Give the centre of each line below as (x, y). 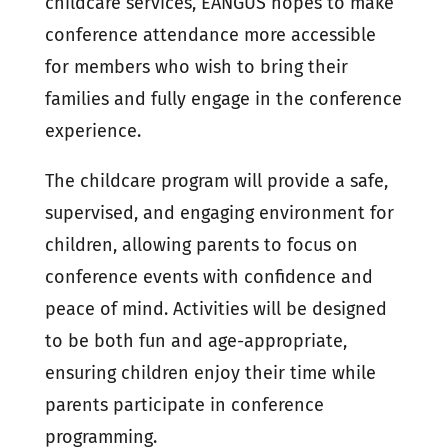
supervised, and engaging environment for (219, 213)
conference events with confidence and (208, 277)
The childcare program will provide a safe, (216, 181)
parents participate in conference (184, 405)
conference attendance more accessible (210, 35)
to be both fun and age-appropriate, (195, 341)
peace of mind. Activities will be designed (215, 309)
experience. (92, 131)
